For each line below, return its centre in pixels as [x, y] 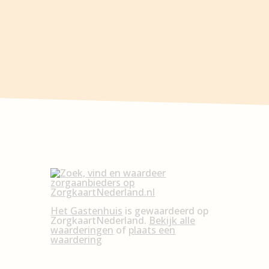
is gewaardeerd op [166, 211]
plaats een [152, 230]
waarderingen [82, 230]
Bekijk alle [172, 220]
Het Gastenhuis [87, 211]
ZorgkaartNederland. [100, 220]
